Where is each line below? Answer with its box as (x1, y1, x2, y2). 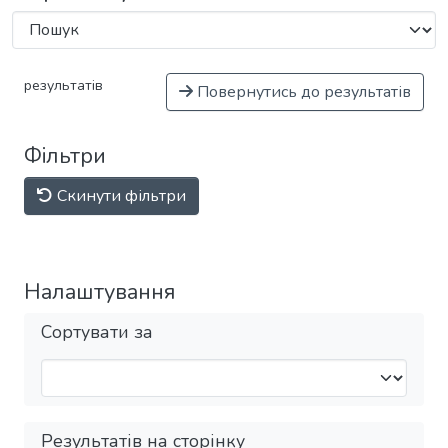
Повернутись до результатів (193, 80, 411, 103)
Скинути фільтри (53, 184, 186, 207)
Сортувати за (41, 319, 153, 344)
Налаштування (24, 276, 176, 307)
